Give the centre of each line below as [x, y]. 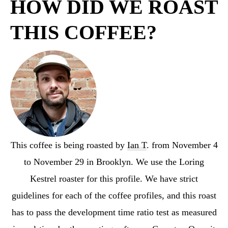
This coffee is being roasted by [69, 145]
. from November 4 [182, 145]
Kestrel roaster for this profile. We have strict [114, 178]
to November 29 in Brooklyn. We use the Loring [114, 162]
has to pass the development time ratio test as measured [114, 212]
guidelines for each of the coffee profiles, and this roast [114, 195]
